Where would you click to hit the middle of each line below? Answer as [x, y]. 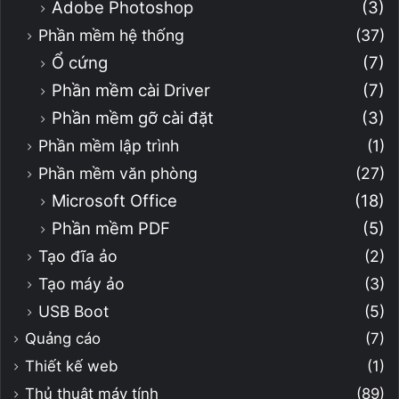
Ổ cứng [80, 62]
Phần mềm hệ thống [111, 35]
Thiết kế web [71, 366]
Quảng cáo [63, 338]
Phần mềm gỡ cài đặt [133, 117]
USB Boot [73, 311]
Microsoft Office [114, 200]
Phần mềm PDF [111, 228]
